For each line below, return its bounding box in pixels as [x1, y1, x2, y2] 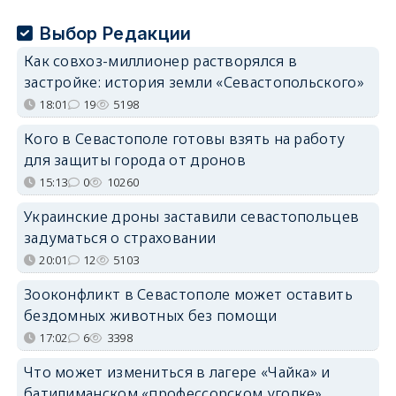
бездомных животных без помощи [23, 305, 278, 325]
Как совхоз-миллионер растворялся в [23, 50, 298, 71]
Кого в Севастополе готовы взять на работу [23, 128, 346, 148]
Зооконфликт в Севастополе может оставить [23, 284, 353, 304]
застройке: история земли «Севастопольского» [23, 72, 364, 92]
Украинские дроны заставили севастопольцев [23, 206, 360, 226]
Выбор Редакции [40, 22, 192, 44]
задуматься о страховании [23, 227, 217, 247]
